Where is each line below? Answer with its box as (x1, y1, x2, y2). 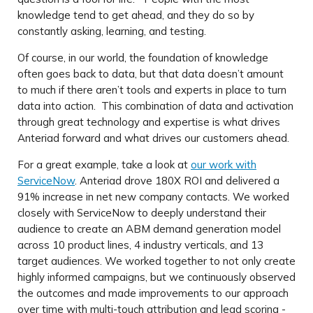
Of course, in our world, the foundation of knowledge (17, 51, 268, 65)
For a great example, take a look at (17, 158, 191, 172)
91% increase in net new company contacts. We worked (17, 190, 289, 204)
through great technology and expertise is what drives (17, 115, 280, 129)
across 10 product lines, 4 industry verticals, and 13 (17, 238, 263, 252)
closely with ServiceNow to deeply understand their (17, 206, 266, 220)
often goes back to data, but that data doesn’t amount (17, 67, 284, 81)
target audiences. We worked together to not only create (17, 254, 296, 268)
